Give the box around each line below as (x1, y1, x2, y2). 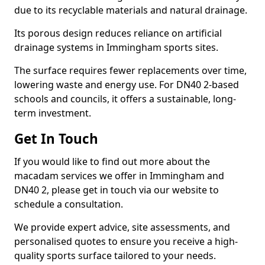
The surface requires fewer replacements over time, (14, 64, 247, 77)
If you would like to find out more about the (14, 155, 210, 168)
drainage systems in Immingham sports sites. (14, 41, 218, 54)
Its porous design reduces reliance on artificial (14, 27, 222, 40)
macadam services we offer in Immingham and (14, 169, 224, 182)
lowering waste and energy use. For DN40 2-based (14, 78, 239, 91)
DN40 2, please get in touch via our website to (14, 183, 219, 196)
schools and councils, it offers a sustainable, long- (14, 92, 236, 105)
